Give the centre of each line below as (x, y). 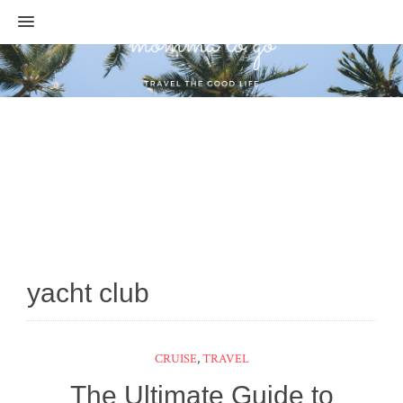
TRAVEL (225, 358)
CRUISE (175, 358)
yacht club (88, 293)
